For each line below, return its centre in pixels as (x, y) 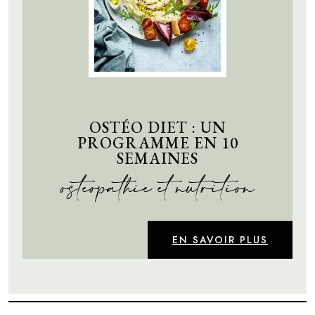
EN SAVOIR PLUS (220, 239)
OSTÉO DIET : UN (157, 127)
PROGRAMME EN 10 (157, 142)
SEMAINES (157, 158)
